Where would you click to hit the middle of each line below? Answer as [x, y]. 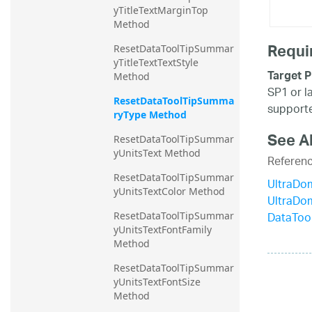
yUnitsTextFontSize [157, 282]
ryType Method [150, 115]
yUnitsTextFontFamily [163, 230]
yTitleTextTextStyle [156, 63]
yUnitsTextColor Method [169, 192]
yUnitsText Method [157, 153]
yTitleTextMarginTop [161, 10]
